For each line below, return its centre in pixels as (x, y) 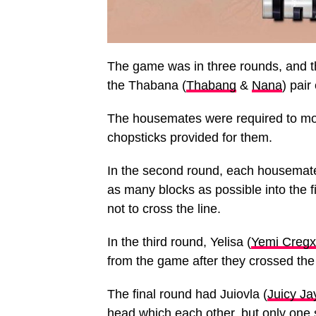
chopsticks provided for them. (190, 138)
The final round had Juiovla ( (187, 294)
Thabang (211, 86)
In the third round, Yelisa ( (179, 242)
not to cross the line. (164, 209)
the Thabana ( (147, 86)
